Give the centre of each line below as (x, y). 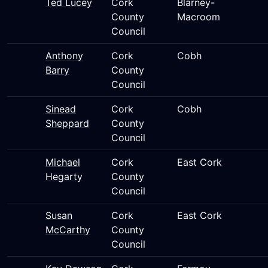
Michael (63, 162)
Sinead (61, 109)
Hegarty (64, 176)
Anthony (64, 56)
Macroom (199, 17)
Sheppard (67, 123)
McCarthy (68, 230)
